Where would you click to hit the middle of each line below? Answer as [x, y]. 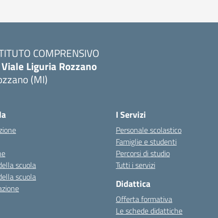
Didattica [133, 184]
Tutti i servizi [136, 165]
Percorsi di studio [143, 153]
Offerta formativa [144, 199]
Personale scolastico [149, 130]
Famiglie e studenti [146, 142]
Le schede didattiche [149, 211]
